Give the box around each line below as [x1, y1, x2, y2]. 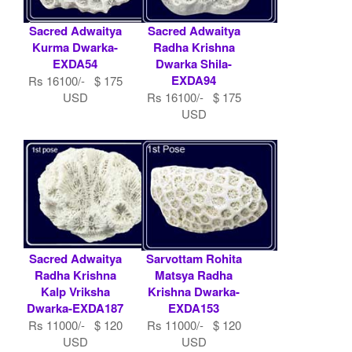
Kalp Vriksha [40, 282, 110, 300]
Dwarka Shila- [156, 54, 232, 72]
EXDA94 [171, 71, 216, 89]
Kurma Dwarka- [32, 38, 119, 56]
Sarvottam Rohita [145, 249, 242, 267]
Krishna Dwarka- [148, 282, 240, 300]
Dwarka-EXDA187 [27, 299, 124, 317]
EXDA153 [168, 299, 219, 317]
